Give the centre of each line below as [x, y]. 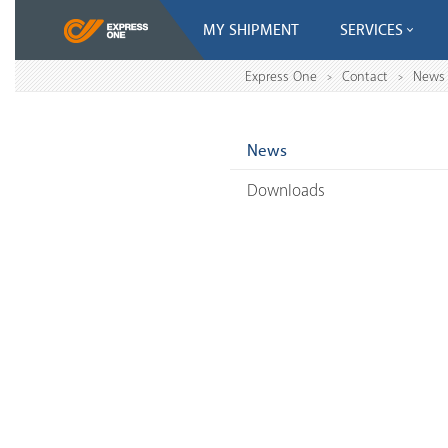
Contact [365, 77]
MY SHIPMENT [251, 30]
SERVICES [371, 30]
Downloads [286, 191]
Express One [281, 77]
